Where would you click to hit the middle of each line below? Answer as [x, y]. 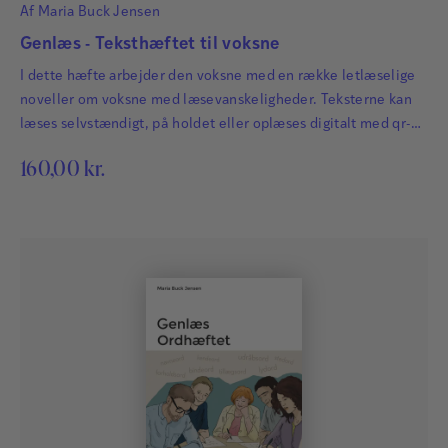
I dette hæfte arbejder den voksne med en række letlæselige [218, 76]
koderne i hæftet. [77, 148]
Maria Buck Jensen [99, 12]
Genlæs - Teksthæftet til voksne [150, 44]
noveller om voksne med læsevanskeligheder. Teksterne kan [216, 100]
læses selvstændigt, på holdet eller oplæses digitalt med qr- [216, 124]
